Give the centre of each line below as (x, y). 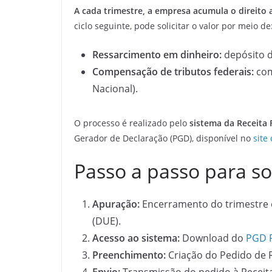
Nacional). (115, 88)
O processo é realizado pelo (132, 123)
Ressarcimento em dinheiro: (157, 54)
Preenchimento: (130, 255)
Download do (214, 238)
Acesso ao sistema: (137, 238)
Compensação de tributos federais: (173, 71)
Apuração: (116, 204)
